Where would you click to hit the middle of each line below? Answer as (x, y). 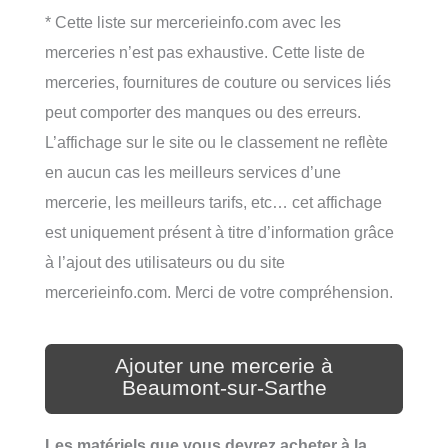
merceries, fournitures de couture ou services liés (218, 82)
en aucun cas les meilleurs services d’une (193, 172)
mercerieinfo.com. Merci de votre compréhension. (219, 292)
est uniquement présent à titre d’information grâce (219, 232)
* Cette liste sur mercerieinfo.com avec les (193, 22)
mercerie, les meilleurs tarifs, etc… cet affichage (213, 202)
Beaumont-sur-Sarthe (224, 387)
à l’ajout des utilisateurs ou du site (165, 262)
